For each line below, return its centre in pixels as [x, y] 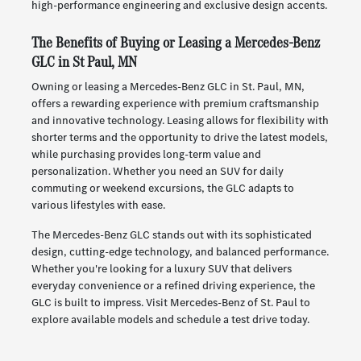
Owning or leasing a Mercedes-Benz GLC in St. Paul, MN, [168, 87]
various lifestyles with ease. [98, 205]
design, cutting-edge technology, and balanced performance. [180, 252]
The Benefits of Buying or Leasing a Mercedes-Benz [175, 43]
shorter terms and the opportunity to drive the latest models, [179, 138]
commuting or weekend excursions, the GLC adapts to [162, 189]
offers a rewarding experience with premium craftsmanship [175, 104]
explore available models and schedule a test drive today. [170, 320]
